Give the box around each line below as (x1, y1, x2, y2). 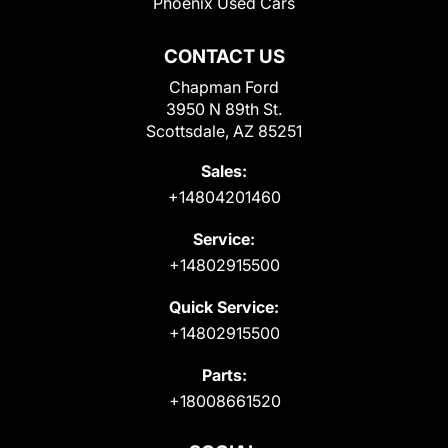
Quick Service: (169, 296, 279, 317)
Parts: (201, 364, 247, 385)
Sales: (201, 160, 247, 181)
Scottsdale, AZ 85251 (146, 120, 302, 141)
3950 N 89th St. (166, 98, 282, 119)
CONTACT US (163, 44, 285, 68)
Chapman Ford (169, 76, 279, 97)
